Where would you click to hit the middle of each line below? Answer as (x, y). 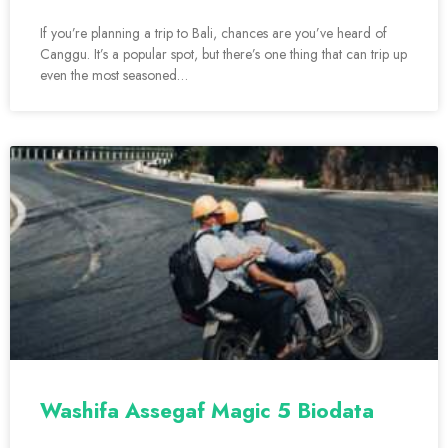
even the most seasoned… (114, 75)
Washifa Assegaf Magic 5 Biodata (207, 411)
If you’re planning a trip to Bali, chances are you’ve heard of (213, 33)
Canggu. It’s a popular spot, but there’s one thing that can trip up (223, 54)
